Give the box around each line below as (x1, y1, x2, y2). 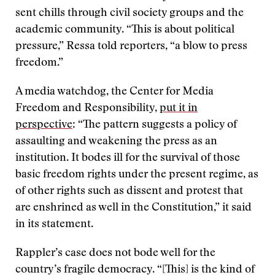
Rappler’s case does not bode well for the (15, 248, 215, 259)
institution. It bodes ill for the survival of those (15, 153, 240, 164)
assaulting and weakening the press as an (15, 136, 217, 147)
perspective (15, 120, 72, 131)
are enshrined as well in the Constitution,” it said (15, 203, 252, 214)
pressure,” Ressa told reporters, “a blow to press (15, 41, 247, 52)
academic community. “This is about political (15, 25, 234, 36)
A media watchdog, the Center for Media (15, 87, 214, 98)
